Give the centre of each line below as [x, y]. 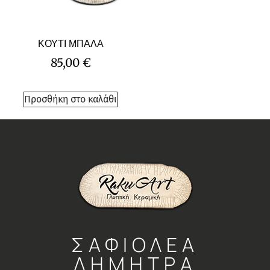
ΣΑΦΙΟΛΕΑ [135, 245]
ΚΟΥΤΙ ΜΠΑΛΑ [71, 43]
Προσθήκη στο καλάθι [71, 99]
